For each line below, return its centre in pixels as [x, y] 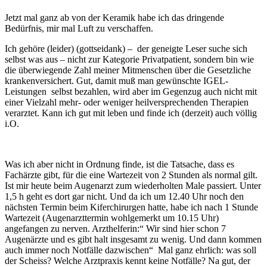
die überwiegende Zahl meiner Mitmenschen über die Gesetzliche [128, 70]
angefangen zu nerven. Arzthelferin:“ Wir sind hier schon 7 [115, 228]
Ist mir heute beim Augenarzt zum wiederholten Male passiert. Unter [133, 185]
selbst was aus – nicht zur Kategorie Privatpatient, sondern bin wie [129, 59]
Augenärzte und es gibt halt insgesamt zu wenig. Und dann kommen [133, 239]
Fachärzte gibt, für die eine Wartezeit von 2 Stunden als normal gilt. [131, 175]
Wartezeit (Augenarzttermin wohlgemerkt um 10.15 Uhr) [112, 218]
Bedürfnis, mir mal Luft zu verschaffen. [79, 28]
